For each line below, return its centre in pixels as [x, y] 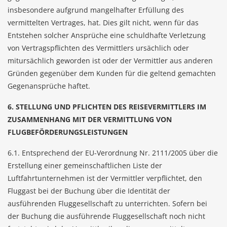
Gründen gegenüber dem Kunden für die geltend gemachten [112, 73]
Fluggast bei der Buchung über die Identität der [89, 191]
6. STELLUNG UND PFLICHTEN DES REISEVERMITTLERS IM [107, 107]
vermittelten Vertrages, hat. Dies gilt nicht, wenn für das [103, 23]
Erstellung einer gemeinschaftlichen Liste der [85, 165]
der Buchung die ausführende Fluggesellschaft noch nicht [106, 216]
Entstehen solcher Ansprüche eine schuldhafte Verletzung [107, 35]
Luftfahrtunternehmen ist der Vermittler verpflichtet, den [105, 178]
